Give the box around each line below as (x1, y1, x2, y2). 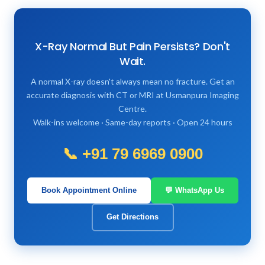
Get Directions (106, 212, 159, 222)
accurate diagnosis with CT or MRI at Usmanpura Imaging (26, 89, 239, 100)
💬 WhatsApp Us (164, 185, 224, 195)
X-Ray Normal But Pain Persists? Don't (35, 38, 230, 54)
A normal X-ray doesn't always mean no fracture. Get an (30, 76, 235, 86)
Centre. (118, 103, 147, 114)
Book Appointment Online (41, 185, 137, 195)
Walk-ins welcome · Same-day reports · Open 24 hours (33, 117, 232, 127)
